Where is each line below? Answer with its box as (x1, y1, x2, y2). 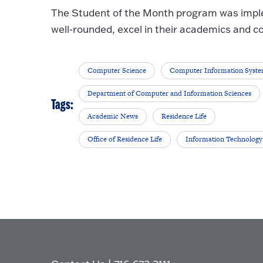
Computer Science (87, 65, 147, 76)
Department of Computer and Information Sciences (87, 88, 252, 99)
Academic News (87, 111, 139, 122)
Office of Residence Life (87, 134, 163, 145)
